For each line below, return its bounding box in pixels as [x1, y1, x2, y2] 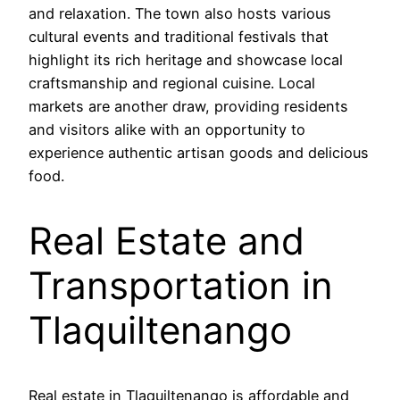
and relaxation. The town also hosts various [29, 4, 331, 23]
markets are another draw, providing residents [29, 97, 348, 116]
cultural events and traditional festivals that [29, 28, 329, 46]
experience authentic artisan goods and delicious [29, 144, 369, 162]
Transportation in [29, 262, 333, 309]
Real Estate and [29, 218, 304, 264]
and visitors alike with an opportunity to [29, 121, 305, 139]
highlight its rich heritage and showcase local [29, 51, 343, 70]
